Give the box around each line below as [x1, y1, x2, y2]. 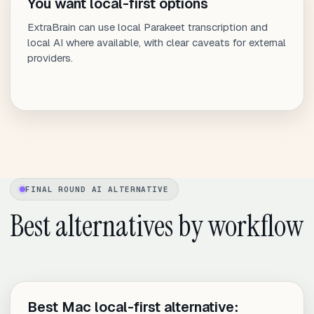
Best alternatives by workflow [10, 207, 303, 246]
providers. [27, 51, 73, 65]
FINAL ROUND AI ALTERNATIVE [25, 184, 169, 195]
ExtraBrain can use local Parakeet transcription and [27, 20, 268, 34]
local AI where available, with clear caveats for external [27, 36, 286, 50]
